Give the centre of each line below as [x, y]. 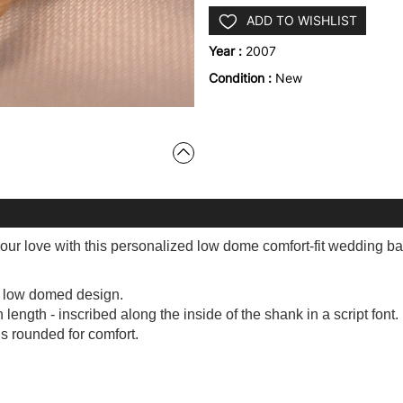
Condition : [242, 78]
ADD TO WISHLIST [302, 20]
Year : [227, 51]
